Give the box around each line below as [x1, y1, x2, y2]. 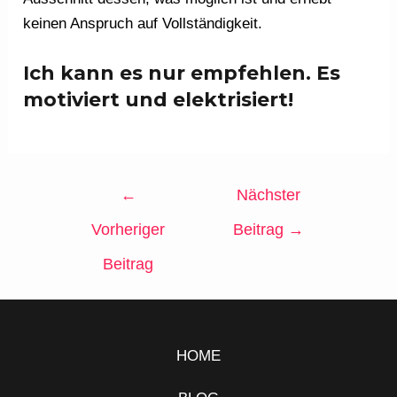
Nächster [237, 185, 301, 204]
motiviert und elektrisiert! [23, 87, 294, 112]
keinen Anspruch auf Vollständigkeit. [23, 14, 263, 32]
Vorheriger [91, 220, 166, 238]
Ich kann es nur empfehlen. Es [23, 60, 341, 85]
